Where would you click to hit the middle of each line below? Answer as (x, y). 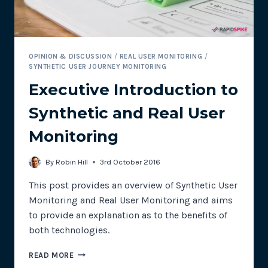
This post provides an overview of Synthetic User (133, 185)
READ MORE (51, 255)
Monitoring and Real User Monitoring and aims (131, 200)
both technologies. (69, 230)
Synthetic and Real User (127, 113)
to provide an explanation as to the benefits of (128, 215)
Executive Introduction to (133, 90)
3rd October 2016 (130, 162)
